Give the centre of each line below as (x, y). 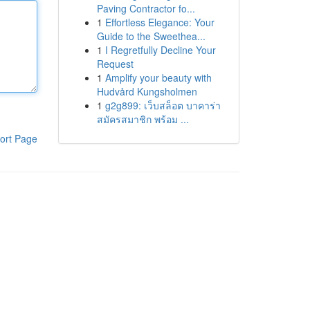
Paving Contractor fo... (146, 8)
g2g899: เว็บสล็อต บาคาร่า (163, 105)
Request (115, 64)
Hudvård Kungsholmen (147, 91)
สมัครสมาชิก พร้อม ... (143, 119)
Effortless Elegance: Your (159, 22)
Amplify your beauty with (158, 77)
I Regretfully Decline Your (160, 50)
